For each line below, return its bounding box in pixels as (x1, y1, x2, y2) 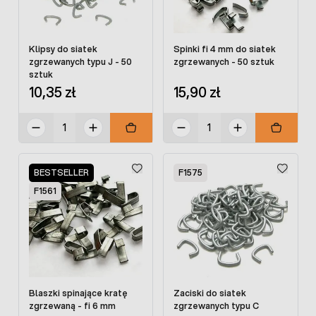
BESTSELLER (33, 166, 89, 178)
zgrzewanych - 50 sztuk (174, 55, 274, 68)
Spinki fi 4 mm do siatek (174, 42, 276, 55)
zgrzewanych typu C (174, 300, 259, 312)
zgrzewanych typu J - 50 (28, 55, 132, 68)
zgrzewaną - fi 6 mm (28, 300, 116, 312)
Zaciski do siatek (174, 287, 246, 300)
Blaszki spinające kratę (28, 287, 128, 300)
